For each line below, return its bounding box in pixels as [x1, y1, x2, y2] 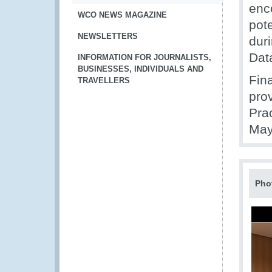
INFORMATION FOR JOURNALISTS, [78, 53, 211, 62]
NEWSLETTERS [78, 32, 138, 41]
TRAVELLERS [78, 76, 130, 85]
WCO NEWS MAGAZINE [78, 10, 167, 19]
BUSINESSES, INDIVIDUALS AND [78, 64, 203, 73]
